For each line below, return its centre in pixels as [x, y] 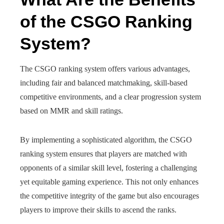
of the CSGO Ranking [106, 21]
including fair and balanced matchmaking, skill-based [104, 83]
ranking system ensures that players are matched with [103, 154]
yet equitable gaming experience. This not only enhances [109, 182]
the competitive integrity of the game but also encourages [109, 196]
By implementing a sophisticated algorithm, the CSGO [106, 140]
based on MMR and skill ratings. [71, 111]
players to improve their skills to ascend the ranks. [98, 210]
